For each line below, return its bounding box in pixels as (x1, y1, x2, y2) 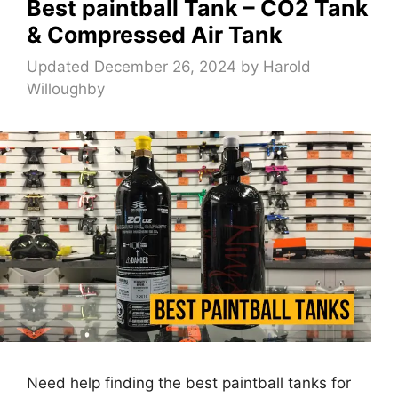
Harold (263, 57, 311, 76)
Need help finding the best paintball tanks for (27, 374, 351, 393)
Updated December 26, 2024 (27, 57, 236, 76)
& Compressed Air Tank (27, 21, 283, 49)
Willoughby (27, 79, 105, 98)
